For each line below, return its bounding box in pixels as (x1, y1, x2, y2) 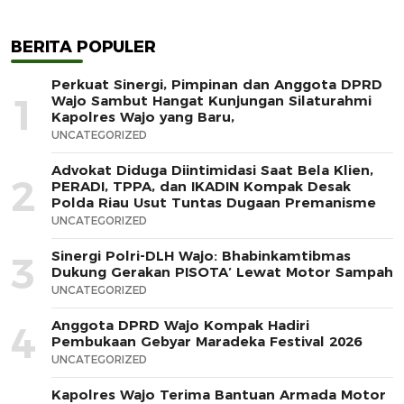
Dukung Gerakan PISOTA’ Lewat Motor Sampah (51, 263, 393, 281)
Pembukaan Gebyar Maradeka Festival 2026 (51, 333, 362, 351)
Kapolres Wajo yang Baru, (51, 108, 234, 126)
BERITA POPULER (11, 37, 156, 58)
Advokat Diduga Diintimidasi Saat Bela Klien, (51, 161, 373, 179)
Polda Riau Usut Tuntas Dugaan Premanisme (51, 194, 376, 212)
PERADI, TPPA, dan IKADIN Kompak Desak (51, 178, 351, 196)
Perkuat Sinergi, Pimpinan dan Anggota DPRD (51, 76, 382, 94)
